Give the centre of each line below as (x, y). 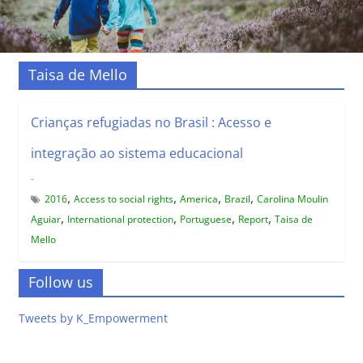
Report (253, 219)
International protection (120, 219)
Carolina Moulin (292, 199)
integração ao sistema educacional (137, 153)
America (199, 199)
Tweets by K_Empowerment (93, 318)
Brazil (237, 199)
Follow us (60, 282)
